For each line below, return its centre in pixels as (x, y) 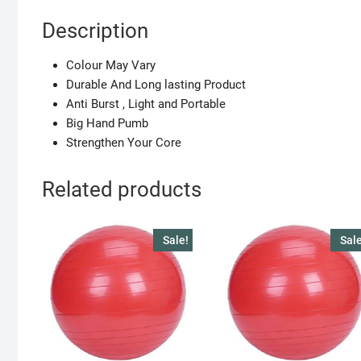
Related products (122, 190)
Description (95, 31)
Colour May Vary (111, 66)
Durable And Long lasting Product (156, 85)
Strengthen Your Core (124, 143)
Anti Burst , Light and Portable (146, 104)
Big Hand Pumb (107, 124)
